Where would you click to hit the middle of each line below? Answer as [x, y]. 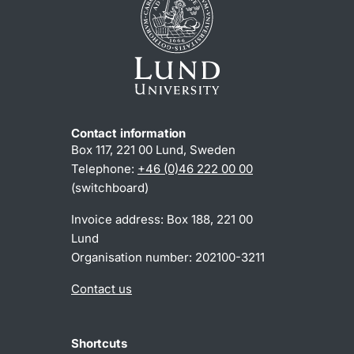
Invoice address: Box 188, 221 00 [162, 220]
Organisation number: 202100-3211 [168, 258]
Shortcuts [99, 344]
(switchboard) [110, 188]
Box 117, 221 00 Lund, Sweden [153, 150]
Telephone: [104, 169]
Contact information [129, 134]
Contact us [102, 289]
